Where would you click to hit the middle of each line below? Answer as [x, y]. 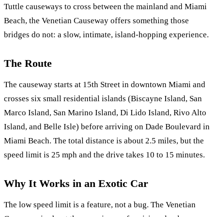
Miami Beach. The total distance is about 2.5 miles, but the [104, 140]
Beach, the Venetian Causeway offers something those [96, 20]
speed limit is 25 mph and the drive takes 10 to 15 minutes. [104, 155]
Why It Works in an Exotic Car [76, 184]
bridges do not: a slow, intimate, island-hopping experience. [106, 34]
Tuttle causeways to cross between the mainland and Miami [105, 6]
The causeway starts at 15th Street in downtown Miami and [105, 84]
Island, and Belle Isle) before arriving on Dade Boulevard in [107, 126]
